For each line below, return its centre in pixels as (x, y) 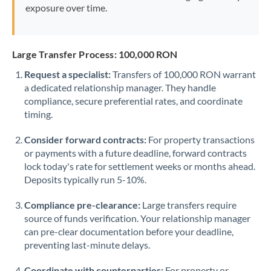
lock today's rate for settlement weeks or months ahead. (140, 166)
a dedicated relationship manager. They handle (120, 87)
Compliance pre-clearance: (82, 205)
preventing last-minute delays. (87, 245)
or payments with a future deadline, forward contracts (135, 153)
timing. (38, 114)
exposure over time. (66, 8)
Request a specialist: (67, 74)
